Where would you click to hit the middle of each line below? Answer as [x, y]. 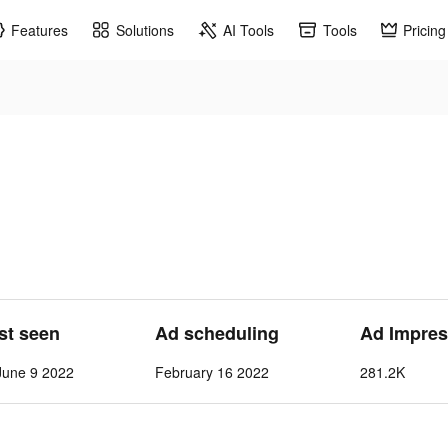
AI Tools [248, 29]
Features [39, 29]
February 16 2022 [211, 372]
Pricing [424, 29]
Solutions [145, 29]
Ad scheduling [216, 333]
